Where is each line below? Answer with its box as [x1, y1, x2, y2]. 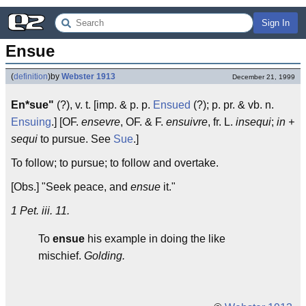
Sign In [262, 18, 290, 28]
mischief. [38, 250, 84, 262]
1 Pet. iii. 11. [11, 205, 70, 217]
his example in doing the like [85, 233, 225, 245]
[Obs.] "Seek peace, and [11, 181, 130, 193]
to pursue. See [38, 133, 113, 145]
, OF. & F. [120, 116, 166, 128]
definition [14, 72, 48, 81]
